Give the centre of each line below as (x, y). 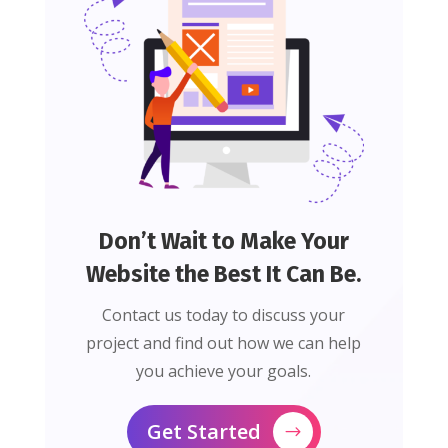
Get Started (203, 432)
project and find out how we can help (224, 343)
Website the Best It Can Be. (224, 274)
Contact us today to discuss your (224, 315)
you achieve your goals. (224, 371)
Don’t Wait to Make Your (223, 241)
